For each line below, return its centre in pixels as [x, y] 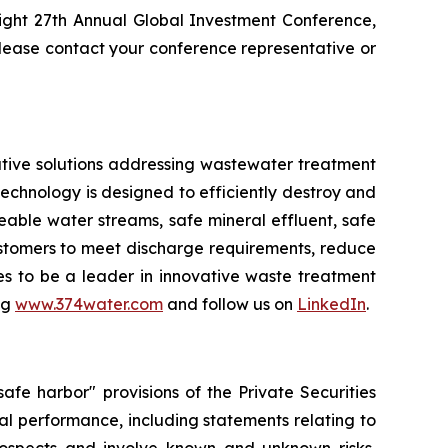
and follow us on [230, 304]
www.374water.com [89, 304]
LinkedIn [331, 304]
